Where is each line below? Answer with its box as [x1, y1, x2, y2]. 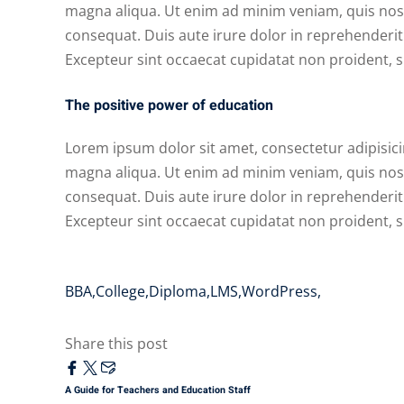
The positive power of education [65, 94, 273, 116]
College [96, 280, 145, 301]
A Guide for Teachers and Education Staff [65, 383, 251, 399]
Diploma [149, 280, 207, 301]
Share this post [65, 334, 168, 354]
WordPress [242, 280, 317, 301]
